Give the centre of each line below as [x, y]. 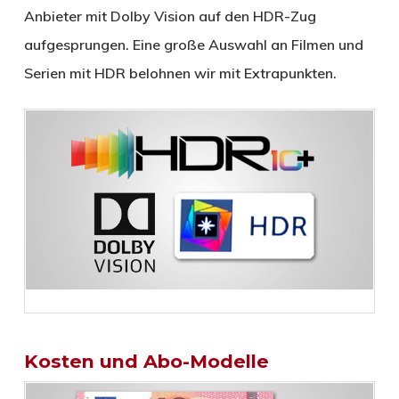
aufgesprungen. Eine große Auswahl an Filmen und [193, 44]
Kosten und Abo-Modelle [146, 362]
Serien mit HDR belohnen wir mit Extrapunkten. [180, 73]
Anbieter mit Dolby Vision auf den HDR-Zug [170, 16]
